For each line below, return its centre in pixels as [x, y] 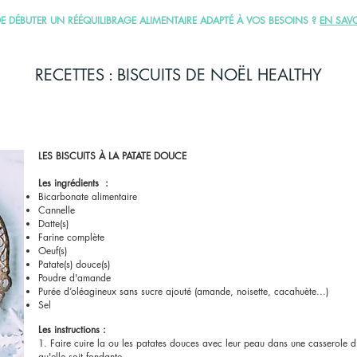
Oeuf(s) [54, 251]
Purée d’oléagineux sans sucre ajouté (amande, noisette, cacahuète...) [185, 291]
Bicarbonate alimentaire [89, 196]
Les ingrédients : [73, 183]
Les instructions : [72, 330]
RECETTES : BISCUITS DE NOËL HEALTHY [178, 75]
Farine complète [73, 237]
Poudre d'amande [76, 278]
